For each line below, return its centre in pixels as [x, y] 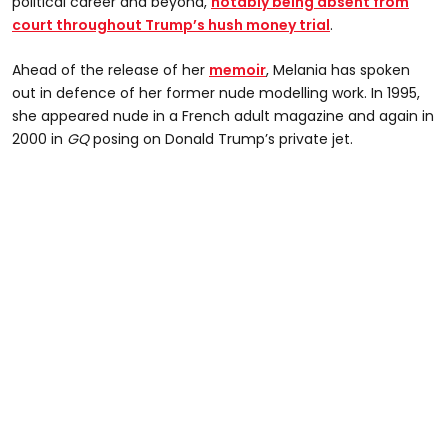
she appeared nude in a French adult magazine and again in [223, 115]
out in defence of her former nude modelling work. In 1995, [216, 92]
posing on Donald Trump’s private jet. [221, 138]
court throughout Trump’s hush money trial [171, 24]
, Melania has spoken [338, 69]
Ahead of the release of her [110, 69]
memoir [237, 69]
